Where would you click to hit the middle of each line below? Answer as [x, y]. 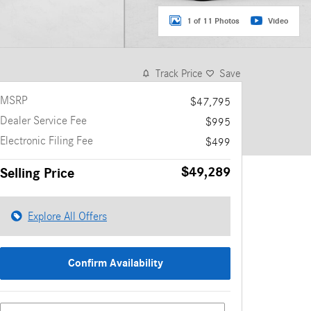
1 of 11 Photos [213, 20]
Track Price [179, 74]
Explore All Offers [67, 216]
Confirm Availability [115, 263]
